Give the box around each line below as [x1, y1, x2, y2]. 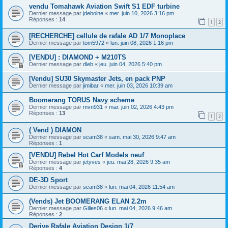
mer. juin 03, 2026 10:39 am [105, 82, 173, 89]
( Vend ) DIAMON [29, 126, 81, 134]
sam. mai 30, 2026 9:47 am [109, 133, 176, 140]
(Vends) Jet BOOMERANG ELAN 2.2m [29, 197, 147, 205]
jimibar [83, 82, 99, 89]
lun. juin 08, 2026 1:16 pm [110, 40, 173, 46]
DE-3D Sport [29, 176, 68, 184]
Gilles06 [83, 205, 103, 211]
